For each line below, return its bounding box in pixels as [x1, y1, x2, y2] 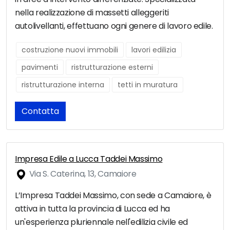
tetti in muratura [118, 80, 178, 90]
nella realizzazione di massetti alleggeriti [15, 7, 169, 19]
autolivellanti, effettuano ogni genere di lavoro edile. [15, 20, 213, 32]
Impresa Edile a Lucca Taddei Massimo [15, 153, 163, 165]
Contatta [22, 105, 59, 118]
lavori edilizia [131, 45, 176, 55]
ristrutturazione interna [22, 80, 104, 90]
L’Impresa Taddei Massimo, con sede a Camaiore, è [15, 189, 212, 202]
